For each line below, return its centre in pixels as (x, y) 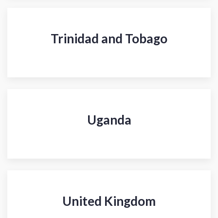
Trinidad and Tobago (109, 39)
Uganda (109, 120)
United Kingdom (109, 201)
